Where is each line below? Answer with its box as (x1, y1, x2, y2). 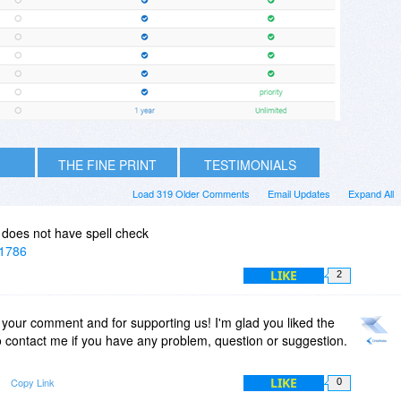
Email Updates (268, 185, 330, 200)
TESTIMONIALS (203, 155, 296, 174)
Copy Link (11, 374, 55, 389)
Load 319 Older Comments (132, 185, 250, 200)
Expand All (348, 185, 394, 200)
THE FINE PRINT (58, 155, 157, 174)
